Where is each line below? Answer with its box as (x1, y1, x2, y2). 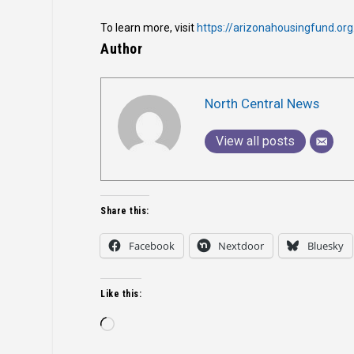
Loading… (114, 318, 161, 332)
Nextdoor (218, 239, 265, 254)
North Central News (205, 96, 320, 112)
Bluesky (307, 239, 345, 254)
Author (100, 40, 143, 58)
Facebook (129, 239, 175, 254)
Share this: (100, 205, 149, 217)
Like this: (100, 288, 142, 300)
